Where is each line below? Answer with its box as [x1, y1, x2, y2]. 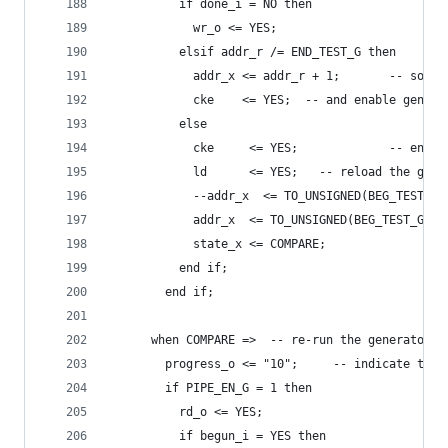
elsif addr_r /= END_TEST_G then [109, 45, 396, 59]
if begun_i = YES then [109, 429, 326, 443]
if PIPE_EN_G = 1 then [109, 381, 312, 395]
